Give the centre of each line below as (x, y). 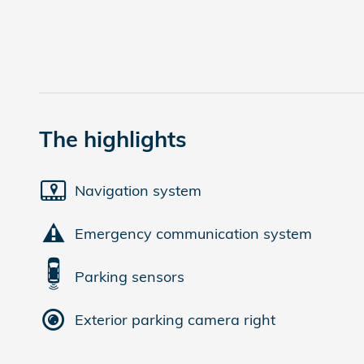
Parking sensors (130, 276)
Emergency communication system (193, 233)
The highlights (113, 139)
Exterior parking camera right (175, 319)
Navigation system (138, 190)
